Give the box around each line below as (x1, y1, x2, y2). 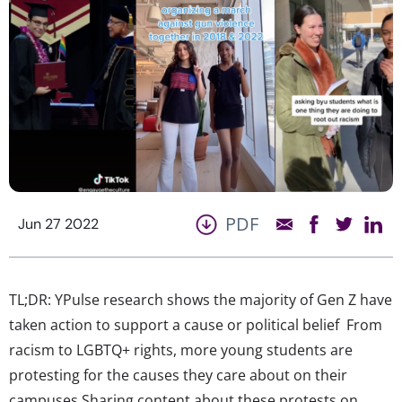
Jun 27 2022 (18, 214, 99, 233)
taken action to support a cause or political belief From (9, 314, 382, 335)
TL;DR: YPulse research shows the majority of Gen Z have (9, 289, 392, 310)
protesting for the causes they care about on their (9, 364, 347, 385)
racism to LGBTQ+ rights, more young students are (9, 339, 353, 360)
